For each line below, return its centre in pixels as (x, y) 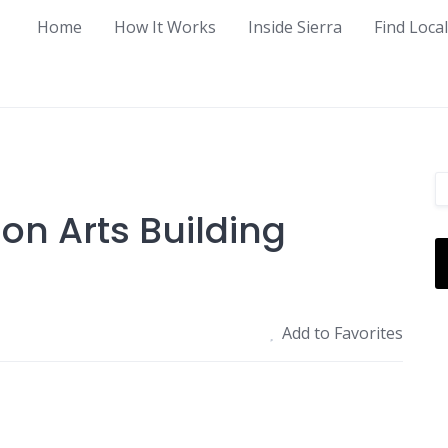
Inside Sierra (295, 26)
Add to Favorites (343, 332)
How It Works (165, 26)
